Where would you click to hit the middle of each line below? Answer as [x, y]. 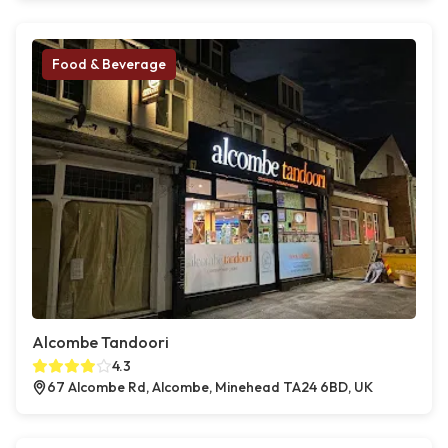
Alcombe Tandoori [100, 342]
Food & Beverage [109, 64]
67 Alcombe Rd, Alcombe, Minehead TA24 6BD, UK [210, 387]
